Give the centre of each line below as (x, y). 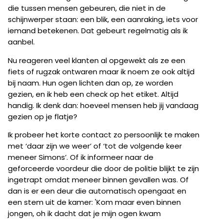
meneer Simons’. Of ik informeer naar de (81, 157)
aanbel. (21, 42)
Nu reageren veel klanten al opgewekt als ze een (97, 60)
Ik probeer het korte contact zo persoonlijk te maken (104, 135)
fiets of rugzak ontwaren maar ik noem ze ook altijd (101, 71)
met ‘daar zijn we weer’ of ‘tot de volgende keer (95, 146)
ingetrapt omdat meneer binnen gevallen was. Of (98, 180)
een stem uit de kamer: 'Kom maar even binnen (94, 202)
